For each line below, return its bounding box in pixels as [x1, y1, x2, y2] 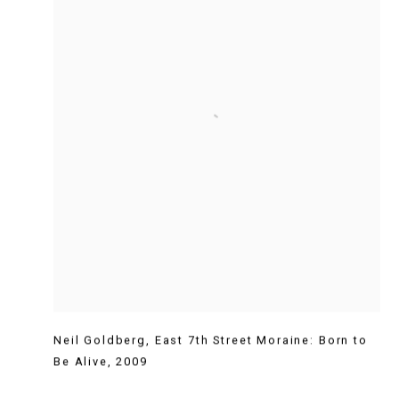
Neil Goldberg [53, 333, 146, 347]
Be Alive [53, 354, 108, 369]
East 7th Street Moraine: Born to [154, 333, 368, 347]
